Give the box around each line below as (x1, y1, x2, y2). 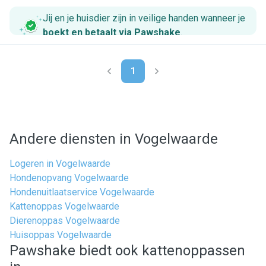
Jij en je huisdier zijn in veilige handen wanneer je (43, 12, 245, 24)
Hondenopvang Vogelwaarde (9, 172, 129, 183)
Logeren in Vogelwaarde (9, 158, 110, 169)
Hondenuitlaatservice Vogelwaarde (9, 186, 154, 198)
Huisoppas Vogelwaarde (9, 229, 112, 240)
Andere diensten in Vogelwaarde (9, 131, 218, 147)
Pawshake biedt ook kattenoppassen (9, 242, 245, 259)
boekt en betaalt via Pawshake (43, 27, 180, 38)
